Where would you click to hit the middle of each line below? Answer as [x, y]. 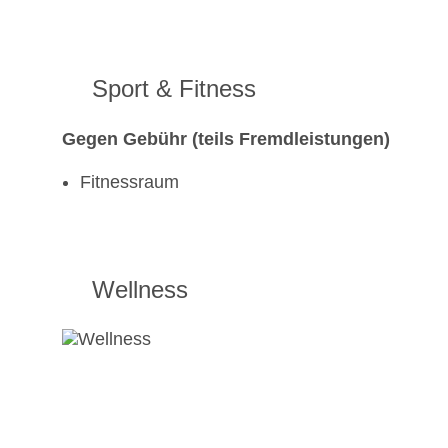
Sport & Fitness [174, 89]
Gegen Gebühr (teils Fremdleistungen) [226, 139]
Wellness [140, 290]
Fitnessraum [129, 182]
